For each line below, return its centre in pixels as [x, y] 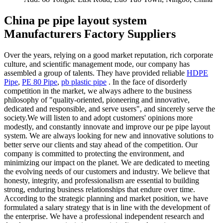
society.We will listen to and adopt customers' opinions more [98, 117]
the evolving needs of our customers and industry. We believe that [107, 171]
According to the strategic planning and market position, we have [106, 198]
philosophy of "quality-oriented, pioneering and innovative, [97, 100]
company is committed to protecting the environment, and [94, 153]
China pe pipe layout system [75, 20]
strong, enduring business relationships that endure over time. [100, 189]
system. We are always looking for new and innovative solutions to [109, 135]
